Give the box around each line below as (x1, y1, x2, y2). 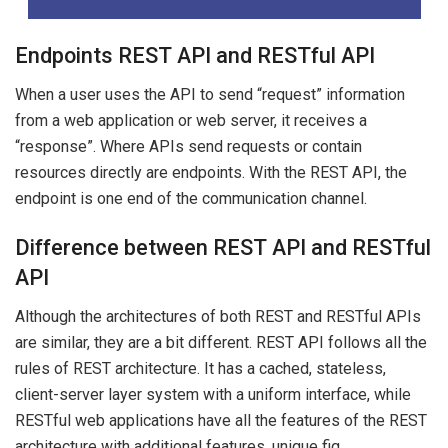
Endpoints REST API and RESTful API (15, 42, 375, 68)
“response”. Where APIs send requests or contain (15, 136, 362, 156)
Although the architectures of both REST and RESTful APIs (15, 306, 421, 326)
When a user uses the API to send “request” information (15, 84, 405, 104)
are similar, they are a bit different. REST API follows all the (15, 332, 427, 352)
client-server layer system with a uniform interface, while (15, 384, 411, 404)
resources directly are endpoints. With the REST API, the (15, 162, 407, 182)
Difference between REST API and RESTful (15, 235, 431, 261)
